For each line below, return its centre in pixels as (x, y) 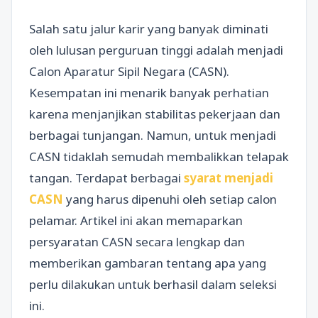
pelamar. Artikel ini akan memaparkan (136, 220)
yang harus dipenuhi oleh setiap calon (170, 199)
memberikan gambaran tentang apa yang (148, 263)
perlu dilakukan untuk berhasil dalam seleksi (153, 284)
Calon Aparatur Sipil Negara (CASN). (129, 71)
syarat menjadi (229, 178)
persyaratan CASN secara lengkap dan (137, 242)
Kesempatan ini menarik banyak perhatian (149, 93)
